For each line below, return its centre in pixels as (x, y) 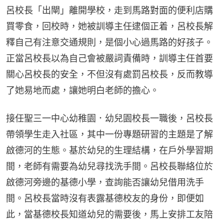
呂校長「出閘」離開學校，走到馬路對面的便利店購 (109, 10)
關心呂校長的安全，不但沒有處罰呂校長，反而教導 (109, 74)
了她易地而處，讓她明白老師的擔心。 (82, 90)
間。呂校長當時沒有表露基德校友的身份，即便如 (105, 198)
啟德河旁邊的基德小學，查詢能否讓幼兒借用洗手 (105, 182)
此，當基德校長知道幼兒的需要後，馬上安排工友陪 (109, 214)
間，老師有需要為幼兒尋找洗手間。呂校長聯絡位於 (109, 166)
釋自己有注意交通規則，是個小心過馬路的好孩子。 (109, 42)
